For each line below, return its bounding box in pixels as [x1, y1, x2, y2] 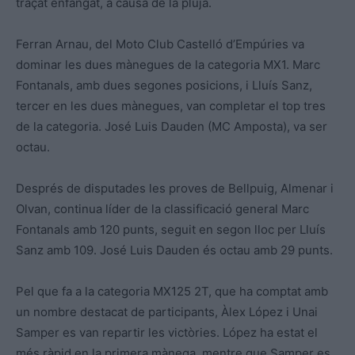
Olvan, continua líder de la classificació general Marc [16, 201, 309, 217]
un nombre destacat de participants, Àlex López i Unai [16, 304, 318, 320]
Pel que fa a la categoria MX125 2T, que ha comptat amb [16, 284, 328, 300]
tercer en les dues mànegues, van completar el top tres [16, 98, 326, 114]
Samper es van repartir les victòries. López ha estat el [16, 325, 318, 341]
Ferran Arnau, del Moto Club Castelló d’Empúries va [16, 36, 304, 52]
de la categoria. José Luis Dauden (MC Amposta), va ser [16, 119, 327, 135]
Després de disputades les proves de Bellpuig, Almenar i [16, 181, 334, 197]
